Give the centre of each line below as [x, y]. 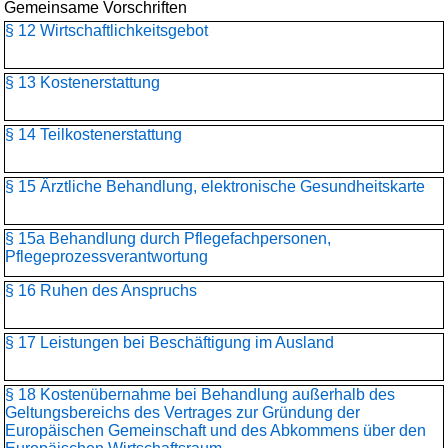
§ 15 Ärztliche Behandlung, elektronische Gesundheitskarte [215, 186]
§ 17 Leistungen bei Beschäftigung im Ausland [169, 342]
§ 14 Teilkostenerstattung [93, 134]
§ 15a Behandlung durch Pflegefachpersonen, [168, 238]
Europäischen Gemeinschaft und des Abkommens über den [215, 430]
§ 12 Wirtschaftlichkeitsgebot [106, 30]
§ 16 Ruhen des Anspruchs [101, 290]
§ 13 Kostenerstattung [82, 82]
